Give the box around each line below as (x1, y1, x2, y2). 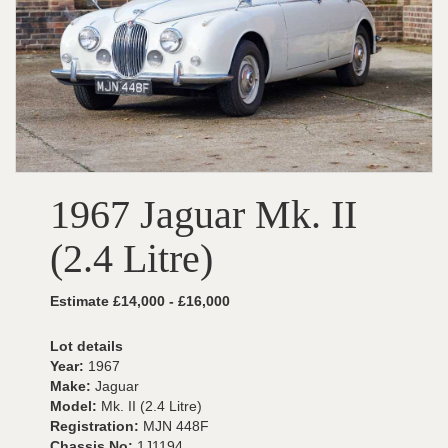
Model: (50, 398, 101, 414)
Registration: (50, 418, 143, 434)
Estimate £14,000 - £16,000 (50, 293, 230, 309)
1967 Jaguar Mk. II (50, 192, 357, 237)
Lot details (50, 338, 123, 354)
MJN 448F (143, 418, 209, 434)
